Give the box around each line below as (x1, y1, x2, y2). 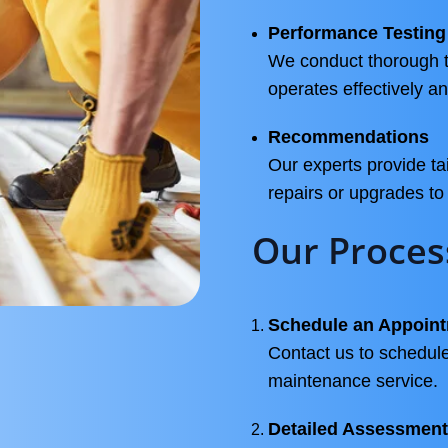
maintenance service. (268, 371, 438, 391)
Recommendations (268, 127, 429, 147)
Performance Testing (268, 23, 446, 43)
